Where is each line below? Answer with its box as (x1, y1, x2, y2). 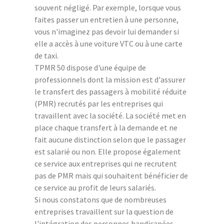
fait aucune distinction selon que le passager (34, 134, 186, 144)
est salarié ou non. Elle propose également (34, 146, 181, 156)
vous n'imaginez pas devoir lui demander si (34, 26, 179, 36)
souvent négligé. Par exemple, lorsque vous (34, 2, 181, 12)
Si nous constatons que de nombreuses (34, 194, 166, 204)
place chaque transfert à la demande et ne (34, 122, 177, 132)
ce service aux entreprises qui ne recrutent (34, 158, 177, 168)
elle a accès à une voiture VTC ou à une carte (34, 38, 182, 48)
